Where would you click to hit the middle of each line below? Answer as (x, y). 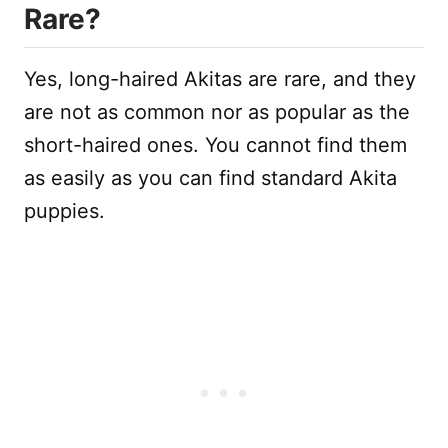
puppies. (64, 211)
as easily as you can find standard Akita (210, 178)
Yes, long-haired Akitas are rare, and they (220, 79)
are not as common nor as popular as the (217, 112)
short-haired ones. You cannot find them (215, 145)
